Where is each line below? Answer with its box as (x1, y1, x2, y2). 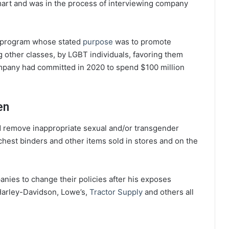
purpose (83, 37, 113, 47)
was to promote (113, 37, 171, 47)
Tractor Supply (89, 187, 143, 197)
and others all (143, 187, 194, 197)
